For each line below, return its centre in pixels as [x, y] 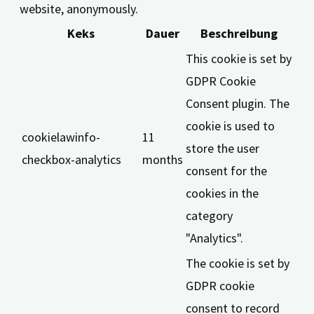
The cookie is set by [238, 263]
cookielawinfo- [61, 137]
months [163, 159]
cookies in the [222, 193]
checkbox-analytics [71, 159]
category [209, 215]
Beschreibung [239, 33]
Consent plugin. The [238, 103]
